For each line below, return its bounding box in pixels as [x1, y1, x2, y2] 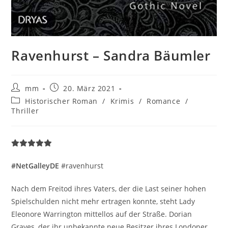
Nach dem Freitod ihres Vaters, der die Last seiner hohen [11, 183, 207, 193]
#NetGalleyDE [11, 160, 60, 170]
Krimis [110, 96, 134, 106]
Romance [147, 96, 181, 106]
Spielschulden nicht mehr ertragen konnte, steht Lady [11, 196, 195, 206]
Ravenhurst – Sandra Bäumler [11, 46, 211, 65]
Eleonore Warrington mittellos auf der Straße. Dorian [11, 209, 192, 219]
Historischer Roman [25, 96, 98, 106]
